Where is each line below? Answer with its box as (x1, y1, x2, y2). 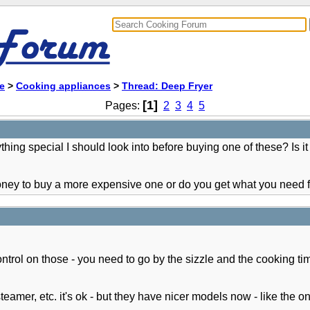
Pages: (105, 100, 143, 111)
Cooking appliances (16, 80, 111, 91)
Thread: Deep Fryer (122, 80, 212, 91)
